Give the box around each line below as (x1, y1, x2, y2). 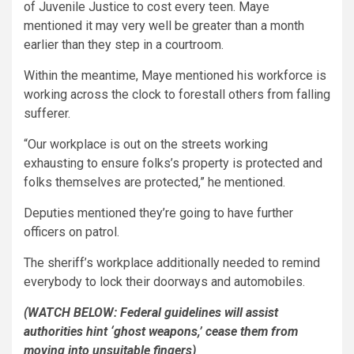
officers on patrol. (24, 224, 119, 240)
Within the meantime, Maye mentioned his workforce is (24, 68, 326, 84)
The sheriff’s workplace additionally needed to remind (24, 255, 320, 271)
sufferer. (24, 106, 70, 122)
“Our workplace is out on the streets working (24, 137, 268, 153)
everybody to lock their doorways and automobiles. (24, 274, 305, 290)
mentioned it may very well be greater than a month (24, 18, 304, 34)
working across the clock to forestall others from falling (24, 87, 330, 103)
